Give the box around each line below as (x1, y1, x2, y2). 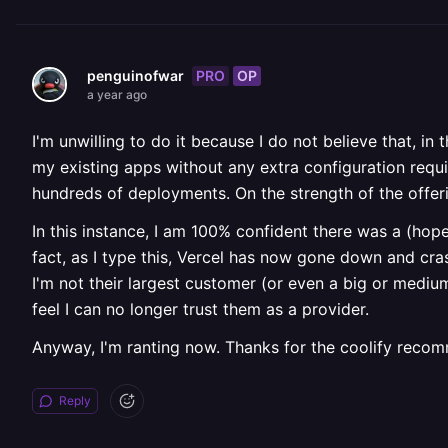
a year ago (87, 87, 147, 102)
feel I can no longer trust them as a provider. (32, 299, 369, 319)
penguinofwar (87, 67, 184, 84)
